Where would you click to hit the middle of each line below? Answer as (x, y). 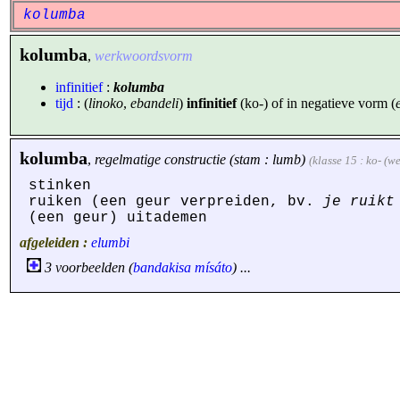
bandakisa (162, 267)
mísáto (213, 267)
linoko (106, 103)
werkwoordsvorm (144, 56)
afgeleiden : (55, 242)
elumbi (110, 242)
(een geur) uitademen (118, 218)
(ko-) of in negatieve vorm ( (316, 103)
